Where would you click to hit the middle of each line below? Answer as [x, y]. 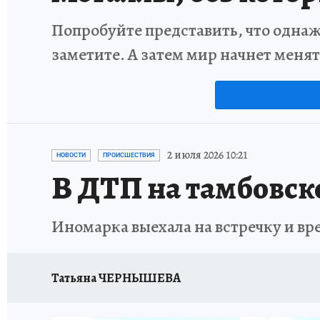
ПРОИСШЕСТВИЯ [129, 155]
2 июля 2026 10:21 [207, 155]
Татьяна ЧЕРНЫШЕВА [116, 277]
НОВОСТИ [71, 155]
